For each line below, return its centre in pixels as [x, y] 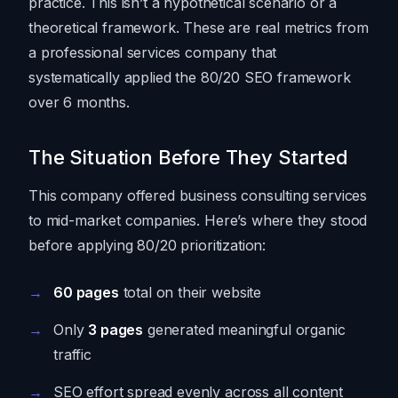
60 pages [86, 293]
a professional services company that [153, 53]
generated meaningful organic [244, 330]
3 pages [116, 330]
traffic [72, 355]
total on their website [190, 293]
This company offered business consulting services [198, 196]
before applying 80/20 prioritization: [147, 246]
